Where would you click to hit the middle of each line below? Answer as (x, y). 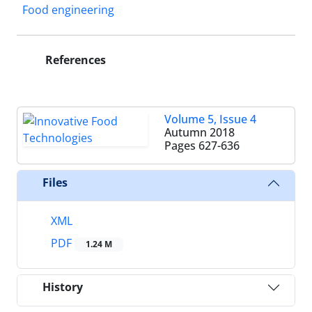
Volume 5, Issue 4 (210, 119)
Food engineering (68, 9)
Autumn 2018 (200, 132)
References (74, 60)
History (63, 287)
